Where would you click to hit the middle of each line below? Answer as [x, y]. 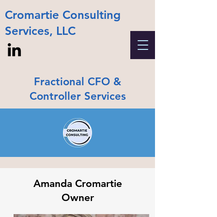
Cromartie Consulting [63, 15]
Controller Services [77, 96]
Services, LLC [40, 31]
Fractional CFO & [77, 82]
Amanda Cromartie [77, 183]
